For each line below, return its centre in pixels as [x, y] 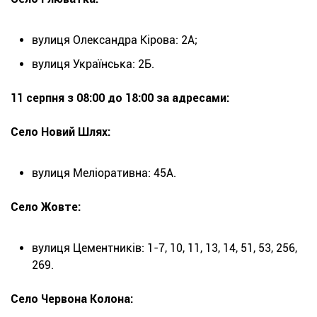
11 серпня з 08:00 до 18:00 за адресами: [120, 98]
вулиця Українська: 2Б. [93, 64]
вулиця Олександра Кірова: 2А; [115, 40]
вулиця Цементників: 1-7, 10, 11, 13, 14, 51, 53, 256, [165, 248]
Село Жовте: [46, 207]
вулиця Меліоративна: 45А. [104, 173]
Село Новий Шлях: [60, 132]
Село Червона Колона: [72, 299]
